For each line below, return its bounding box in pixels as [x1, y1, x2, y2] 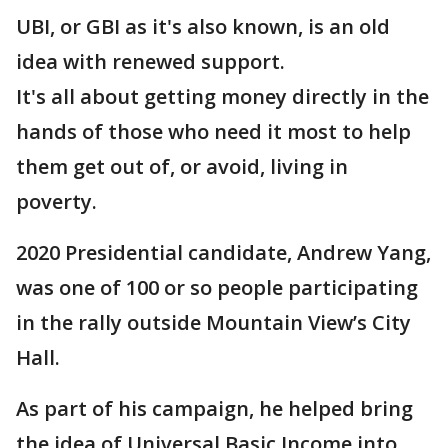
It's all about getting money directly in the [16, 83, 429, 110]
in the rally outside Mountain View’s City [16, 309, 411, 336]
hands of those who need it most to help [16, 118, 411, 145]
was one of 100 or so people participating [16, 274, 418, 301]
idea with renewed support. [16, 48, 285, 75]
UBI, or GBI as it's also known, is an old [16, 13, 390, 40]
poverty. [16, 188, 97, 215]
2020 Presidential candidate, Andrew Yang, [16, 239, 431, 266]
